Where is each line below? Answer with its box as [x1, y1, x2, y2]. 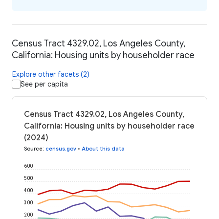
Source [24, 145, 43, 153]
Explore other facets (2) [12, 70, 89, 79]
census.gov [45, 145, 76, 153]
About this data [82, 145, 125, 153]
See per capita [21, 80, 68, 89]
